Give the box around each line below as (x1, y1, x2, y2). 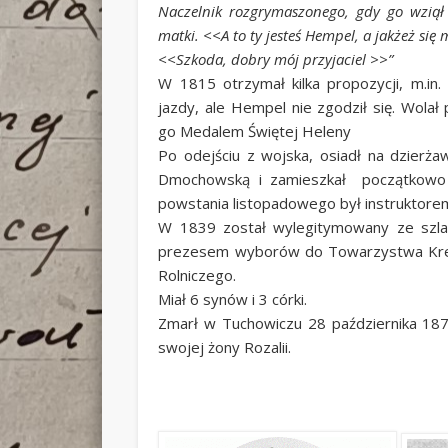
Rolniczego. (158, 265, 237, 286)
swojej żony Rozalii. (158, 337, 292, 358)
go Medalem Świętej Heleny (158, 121, 352, 142)
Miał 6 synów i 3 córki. (158, 289, 308, 310)
